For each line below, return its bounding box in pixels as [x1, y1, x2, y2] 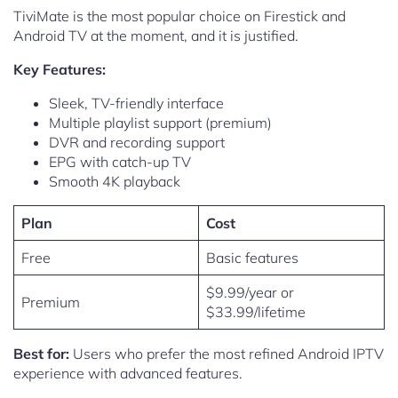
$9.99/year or [206, 283, 294, 302]
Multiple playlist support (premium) [49, 114, 272, 132]
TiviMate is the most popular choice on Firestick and [13, 7, 346, 26]
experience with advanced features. [13, 364, 243, 383]
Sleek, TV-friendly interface [49, 94, 224, 113]
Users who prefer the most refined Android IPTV [69, 345, 384, 363]
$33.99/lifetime [206, 303, 306, 322]
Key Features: [13, 60, 106, 79]
